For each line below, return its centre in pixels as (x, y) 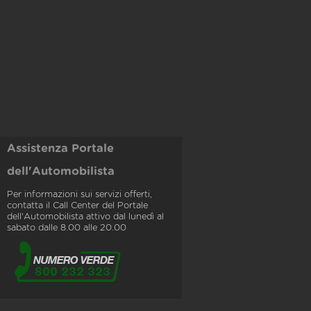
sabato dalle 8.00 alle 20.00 (67, 228)
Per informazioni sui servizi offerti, (79, 194)
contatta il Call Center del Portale (77, 205)
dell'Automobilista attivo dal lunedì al (85, 217)
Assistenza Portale (60, 148)
